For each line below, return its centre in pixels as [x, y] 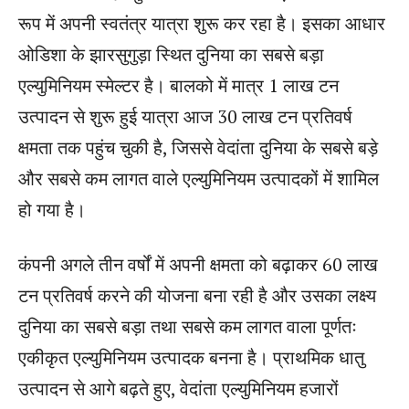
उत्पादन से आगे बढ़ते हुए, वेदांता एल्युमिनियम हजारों [178, 388]
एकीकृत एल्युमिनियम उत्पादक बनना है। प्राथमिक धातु [191, 357]
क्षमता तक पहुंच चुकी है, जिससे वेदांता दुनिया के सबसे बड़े [198, 147]
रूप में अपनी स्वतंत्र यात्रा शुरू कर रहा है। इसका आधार [202, 23]
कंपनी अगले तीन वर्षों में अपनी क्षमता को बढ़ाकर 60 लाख [198, 264]
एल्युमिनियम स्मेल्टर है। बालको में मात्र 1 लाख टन [178, 85]
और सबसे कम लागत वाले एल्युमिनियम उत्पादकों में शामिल [199, 178]
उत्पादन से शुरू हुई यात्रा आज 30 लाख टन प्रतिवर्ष [185, 116]
